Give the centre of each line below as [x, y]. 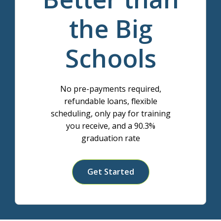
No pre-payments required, [110, 89]
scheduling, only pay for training [110, 113]
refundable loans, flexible [110, 101]
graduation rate [110, 138]
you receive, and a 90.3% [110, 126]
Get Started [110, 171]
